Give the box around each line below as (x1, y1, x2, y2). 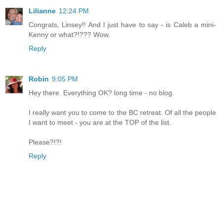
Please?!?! (29, 138, 62, 147)
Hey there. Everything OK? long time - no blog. (29, 89, 174, 97)
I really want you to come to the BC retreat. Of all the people (29, 109, 216, 117)
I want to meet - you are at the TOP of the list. (29, 118, 171, 127)
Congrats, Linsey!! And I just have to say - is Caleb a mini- (29, 21, 216, 29)
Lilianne (29, 7, 56, 15)
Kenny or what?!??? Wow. (29, 31, 110, 39)
